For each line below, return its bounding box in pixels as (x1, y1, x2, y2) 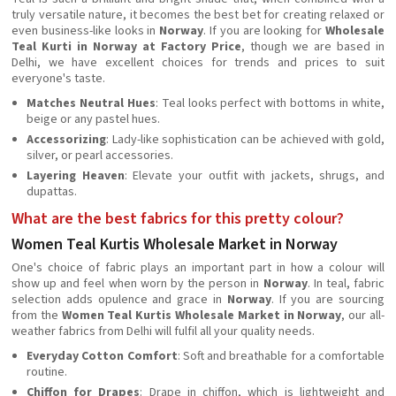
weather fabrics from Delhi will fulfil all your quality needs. (11, 323, 315, 340)
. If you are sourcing (270, 291, 385, 308)
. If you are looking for (203, 22, 326, 40)
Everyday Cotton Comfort (27, 347, 178, 365)
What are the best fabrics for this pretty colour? (11, 208, 344, 230)
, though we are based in (241, 38, 385, 56)
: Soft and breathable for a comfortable (177, 347, 385, 365)
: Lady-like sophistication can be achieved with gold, (106, 131, 385, 148)
